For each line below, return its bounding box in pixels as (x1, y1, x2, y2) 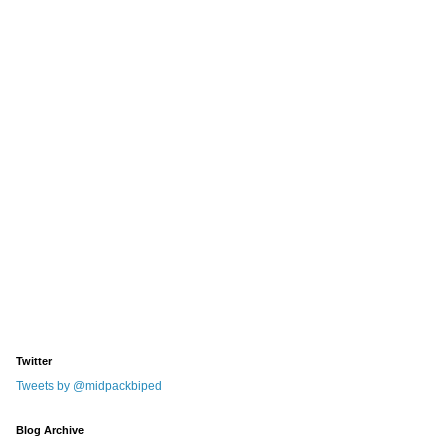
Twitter (16, 355, 52, 367)
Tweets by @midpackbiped (16, 379, 162, 393)
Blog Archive (16, 424, 84, 436)
